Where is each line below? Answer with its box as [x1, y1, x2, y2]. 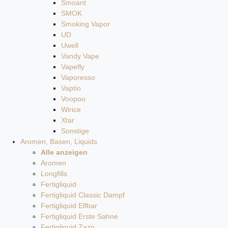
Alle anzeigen [41, 148, 88, 156]
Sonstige [61, 127, 89, 135]
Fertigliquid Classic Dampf [41, 191, 125, 199]
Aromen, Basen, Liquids [20, 137, 97, 146]
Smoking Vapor [61, 20, 110, 28]
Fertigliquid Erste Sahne [41, 212, 118, 220]
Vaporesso [61, 73, 95, 81]
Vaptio [61, 84, 81, 92]
